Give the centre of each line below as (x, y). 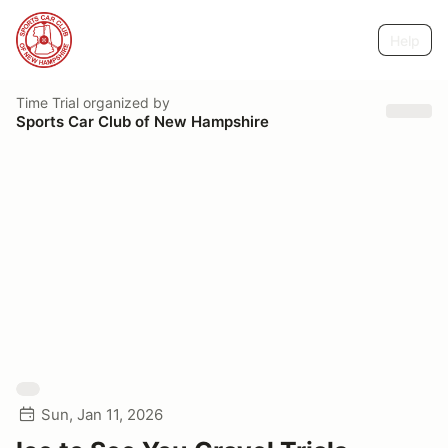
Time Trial (47, 102)
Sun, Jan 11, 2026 (102, 414)
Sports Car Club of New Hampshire (142, 121)
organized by (124, 102)
